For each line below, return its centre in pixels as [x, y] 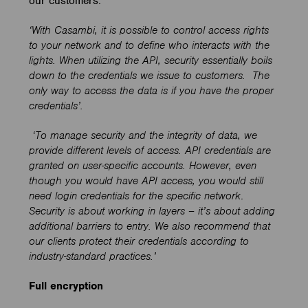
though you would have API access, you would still [146, 181]
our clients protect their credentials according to [139, 242]
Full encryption [66, 286]
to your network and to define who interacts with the [150, 46]
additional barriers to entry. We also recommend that [150, 227]
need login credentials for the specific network [135, 196]
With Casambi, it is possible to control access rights [151, 31]
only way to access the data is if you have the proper [152, 91]
